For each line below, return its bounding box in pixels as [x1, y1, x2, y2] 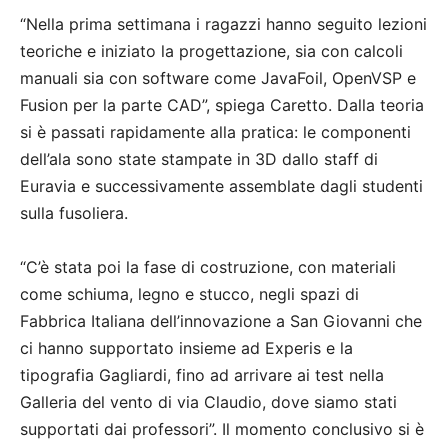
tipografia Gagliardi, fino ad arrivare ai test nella [20, 364, 384, 385]
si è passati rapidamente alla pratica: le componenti [20, 121, 411, 142]
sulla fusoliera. [20, 202, 128, 223]
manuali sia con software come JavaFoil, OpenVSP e [20, 67, 416, 88]
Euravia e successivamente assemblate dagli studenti [20, 175, 423, 196]
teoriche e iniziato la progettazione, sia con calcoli [20, 40, 403, 61]
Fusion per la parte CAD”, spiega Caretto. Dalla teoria [20, 94, 424, 115]
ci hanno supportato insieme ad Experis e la [20, 337, 353, 358]
